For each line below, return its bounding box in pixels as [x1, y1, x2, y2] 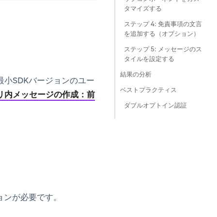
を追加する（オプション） [124, 30, 200, 38]
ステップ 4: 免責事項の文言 [124, 20, 202, 28]
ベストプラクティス [120, 86, 177, 94]
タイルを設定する [124, 55, 174, 63]
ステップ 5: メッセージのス [124, 45, 202, 53]
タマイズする [124, 4, 162, 13]
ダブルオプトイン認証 [124, 101, 187, 109]
